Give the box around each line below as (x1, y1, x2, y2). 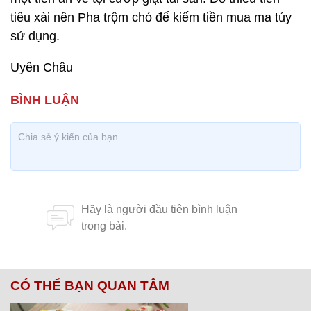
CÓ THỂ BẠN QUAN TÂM (10, 278, 169, 293)
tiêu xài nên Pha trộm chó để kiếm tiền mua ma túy (10, 10, 292, 24)
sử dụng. (10, 29, 60, 43)
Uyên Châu (10, 60, 73, 74)
